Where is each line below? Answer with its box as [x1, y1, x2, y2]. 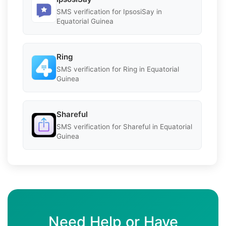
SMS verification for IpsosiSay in [56, 7, 162, 16]
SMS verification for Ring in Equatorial [56, 65, 179, 73]
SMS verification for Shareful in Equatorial [56, 122, 192, 131]
